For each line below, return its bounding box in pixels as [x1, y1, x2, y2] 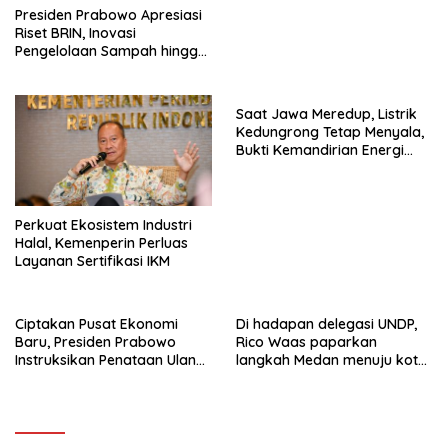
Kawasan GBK [15, 368, 109, 387]
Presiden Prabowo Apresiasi [15, 6, 202, 25]
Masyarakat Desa [236, 159, 355, 178]
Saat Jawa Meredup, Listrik [236, 105, 417, 124]
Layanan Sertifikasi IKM [15, 251, 170, 270]
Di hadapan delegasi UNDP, [236, 314, 417, 333]
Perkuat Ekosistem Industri [15, 215, 192, 234]
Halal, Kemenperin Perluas [15, 233, 188, 252]
